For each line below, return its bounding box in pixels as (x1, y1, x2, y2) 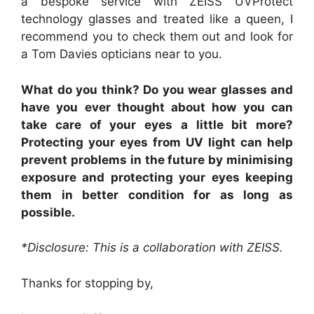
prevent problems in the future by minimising (21, 152, 293, 167)
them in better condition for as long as (21, 187, 293, 202)
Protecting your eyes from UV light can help (21, 135, 293, 149)
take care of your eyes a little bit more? (21, 117, 293, 132)
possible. (21, 205, 75, 219)
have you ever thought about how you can (21, 100, 293, 114)
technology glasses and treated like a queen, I (21, 12, 293, 27)
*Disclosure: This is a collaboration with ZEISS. (21, 240, 287, 255)
